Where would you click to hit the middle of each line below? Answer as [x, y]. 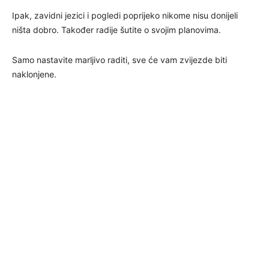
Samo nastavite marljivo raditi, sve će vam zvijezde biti [119, 59]
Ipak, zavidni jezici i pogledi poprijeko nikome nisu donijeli [125, 15]
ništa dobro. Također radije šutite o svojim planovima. [116, 29]
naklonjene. [34, 74]
